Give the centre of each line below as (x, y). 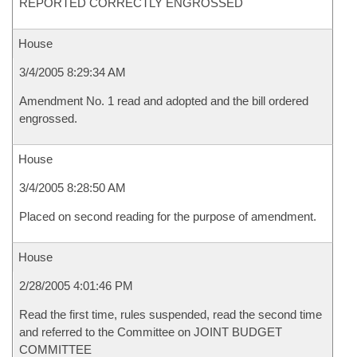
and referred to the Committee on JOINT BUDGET (151, 332)
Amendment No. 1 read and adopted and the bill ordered (164, 101)
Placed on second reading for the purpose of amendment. (168, 216)
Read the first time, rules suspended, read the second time (171, 314)
